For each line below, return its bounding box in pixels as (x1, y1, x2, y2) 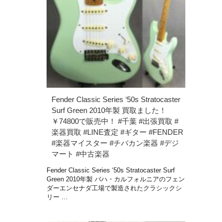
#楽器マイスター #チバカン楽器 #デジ (52, 138, 179, 147)
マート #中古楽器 (52, 149, 110, 158)
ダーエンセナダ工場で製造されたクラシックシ (47, 184, 182, 192)
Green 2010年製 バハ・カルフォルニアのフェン (47, 175, 185, 183)
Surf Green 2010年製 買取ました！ (52, 106, 166, 114)
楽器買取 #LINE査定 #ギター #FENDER (52, 127, 183, 136)
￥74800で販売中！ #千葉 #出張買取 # (52, 116, 178, 125)
